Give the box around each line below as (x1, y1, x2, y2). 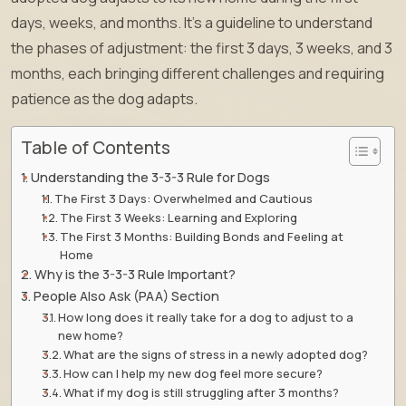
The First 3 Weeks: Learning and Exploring (60, 208, 298, 226)
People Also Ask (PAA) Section (33, 286, 219, 304)
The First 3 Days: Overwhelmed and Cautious (54, 189, 314, 207)
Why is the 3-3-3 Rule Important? (34, 265, 236, 283)
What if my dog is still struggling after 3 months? (63, 383, 340, 401)
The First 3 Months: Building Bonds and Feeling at (60, 227, 344, 245)
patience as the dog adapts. (11, 88, 198, 109)
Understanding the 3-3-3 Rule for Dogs (30, 168, 270, 186)
